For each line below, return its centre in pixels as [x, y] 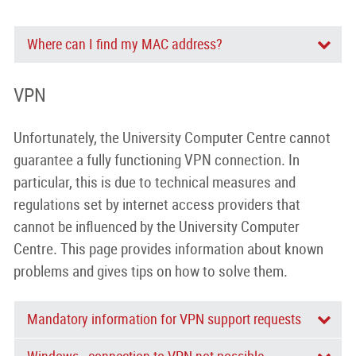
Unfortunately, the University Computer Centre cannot [172, 138]
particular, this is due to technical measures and [154, 182]
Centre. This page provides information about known [168, 249]
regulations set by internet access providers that [157, 205]
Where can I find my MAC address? [125, 44]
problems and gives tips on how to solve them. [150, 271]
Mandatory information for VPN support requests [164, 319]
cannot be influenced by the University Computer [156, 227]
